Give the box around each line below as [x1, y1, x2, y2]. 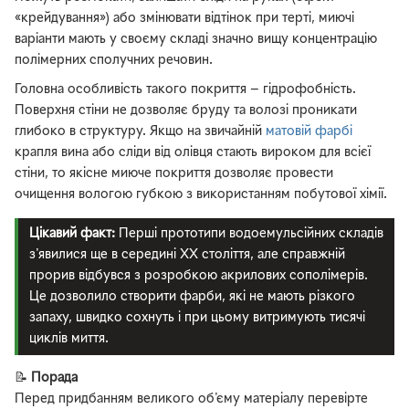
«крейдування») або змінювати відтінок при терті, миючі [15, 12, 354, 25]
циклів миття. [28, 333, 109, 346]
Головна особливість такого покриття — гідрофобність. [15, 83, 356, 96]
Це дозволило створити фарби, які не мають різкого [28, 291, 355, 304]
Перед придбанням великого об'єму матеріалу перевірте [15, 393, 368, 406]
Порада [31, 372, 78, 385]
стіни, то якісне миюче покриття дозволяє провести [15, 167, 333, 180]
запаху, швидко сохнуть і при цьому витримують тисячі [28, 312, 365, 325]
